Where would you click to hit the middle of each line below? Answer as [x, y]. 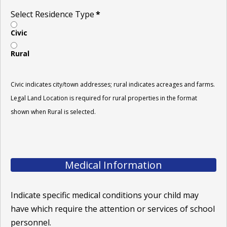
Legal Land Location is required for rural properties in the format [104, 98]
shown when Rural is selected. [53, 111]
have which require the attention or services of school [113, 209]
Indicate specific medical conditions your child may [105, 195]
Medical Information [113, 165]
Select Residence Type [52, 14]
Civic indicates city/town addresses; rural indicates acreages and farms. [113, 84]
